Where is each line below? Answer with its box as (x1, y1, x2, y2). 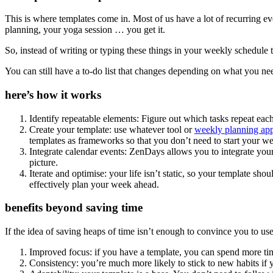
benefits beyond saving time (5, 201, 143, 214)
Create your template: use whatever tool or (29, 124, 194, 135)
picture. (29, 157, 58, 168)
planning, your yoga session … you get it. (5, 24, 165, 35)
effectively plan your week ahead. (29, 179, 159, 190)
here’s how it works (5, 88, 101, 101)
